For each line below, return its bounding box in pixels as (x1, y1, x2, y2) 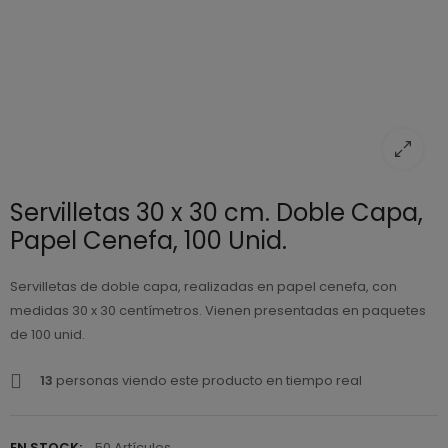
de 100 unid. (10, 325, 85, 345)
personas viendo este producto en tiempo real (53, 371, 362, 391)
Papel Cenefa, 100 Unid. (10, 224, 287, 258)
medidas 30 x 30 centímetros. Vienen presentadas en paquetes (10, 301, 426, 321)
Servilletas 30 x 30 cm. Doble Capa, (10, 196, 423, 230)
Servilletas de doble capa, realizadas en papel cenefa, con (10, 277, 397, 297)
